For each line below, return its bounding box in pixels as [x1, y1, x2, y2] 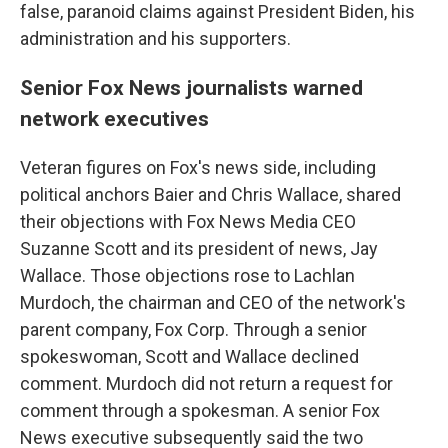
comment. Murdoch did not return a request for [20, 373, 393, 394]
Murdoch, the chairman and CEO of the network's [20, 292, 406, 313]
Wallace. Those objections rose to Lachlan [20, 265, 355, 286]
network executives [20, 106, 209, 131]
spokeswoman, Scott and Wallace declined [20, 346, 359, 367]
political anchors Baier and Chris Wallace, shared [20, 184, 401, 205]
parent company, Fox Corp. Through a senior [20, 319, 367, 340]
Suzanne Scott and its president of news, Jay [20, 238, 378, 259]
